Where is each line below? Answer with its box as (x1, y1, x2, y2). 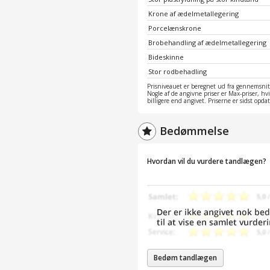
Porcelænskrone (148, 23, 201, 33)
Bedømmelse (160, 123, 229, 138)
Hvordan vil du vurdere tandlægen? (147, 155, 266, 166)
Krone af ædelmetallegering (148, 8, 239, 18)
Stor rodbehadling (148, 66, 207, 76)
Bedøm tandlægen (154, 252, 217, 263)
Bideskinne (148, 52, 184, 61)
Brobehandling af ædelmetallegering (148, 37, 266, 47)
